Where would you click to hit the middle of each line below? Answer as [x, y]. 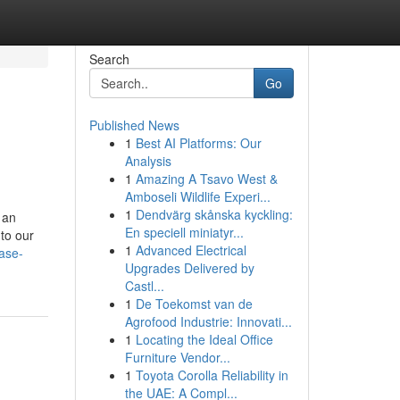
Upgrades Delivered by [189, 268]
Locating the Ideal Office [204, 339]
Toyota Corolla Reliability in [212, 375]
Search [109, 59]
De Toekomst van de [194, 304]
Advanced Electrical [191, 250]
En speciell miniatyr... [184, 232]
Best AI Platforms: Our [198, 143]
